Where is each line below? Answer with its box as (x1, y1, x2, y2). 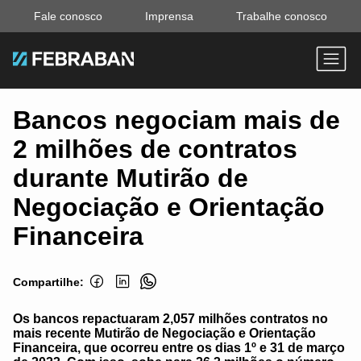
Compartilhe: (13, 276, 84, 289)
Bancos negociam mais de (13, 106, 340, 135)
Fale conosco (34, 10, 103, 23)
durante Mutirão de (13, 164, 248, 193)
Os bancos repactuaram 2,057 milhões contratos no (13, 312, 328, 326)
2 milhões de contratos (13, 135, 297, 164)
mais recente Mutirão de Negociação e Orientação (13, 326, 316, 341)
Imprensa (144, 10, 193, 23)
